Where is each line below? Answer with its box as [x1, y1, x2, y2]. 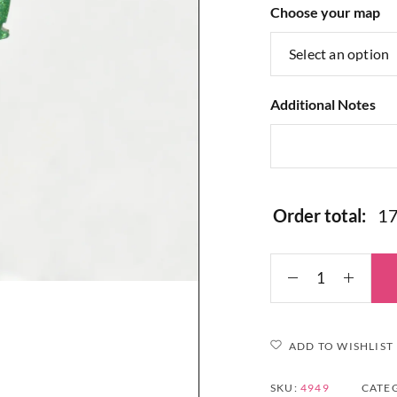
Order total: [273, 204, 366, 226]
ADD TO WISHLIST [289, 339, 393, 353]
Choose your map [270, 3, 380, 20]
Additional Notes [270, 95, 376, 113]
